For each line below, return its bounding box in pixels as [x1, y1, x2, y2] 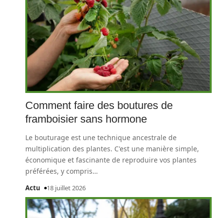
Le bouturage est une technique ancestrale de [25, 133, 177, 142]
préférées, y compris [25, 166, 92, 176]
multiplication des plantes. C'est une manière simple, [25, 144, 199, 153]
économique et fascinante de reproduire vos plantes [25, 155, 197, 164]
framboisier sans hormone [25, 113, 147, 125]
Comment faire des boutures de [25, 99, 173, 111]
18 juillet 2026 [46, 183, 86, 192]
